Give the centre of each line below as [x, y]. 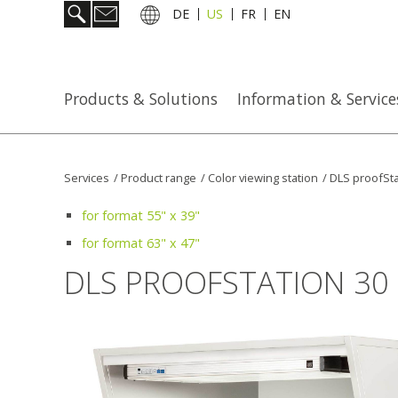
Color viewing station [263, 178]
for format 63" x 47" [141, 243]
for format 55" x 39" [141, 215]
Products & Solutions [141, 99]
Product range [159, 178]
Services [87, 178]
